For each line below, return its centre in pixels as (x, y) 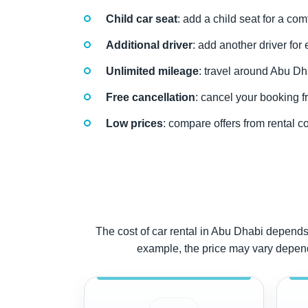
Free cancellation (151, 98)
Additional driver (149, 45)
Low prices (134, 124)
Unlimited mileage (152, 71)
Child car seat (142, 19)
